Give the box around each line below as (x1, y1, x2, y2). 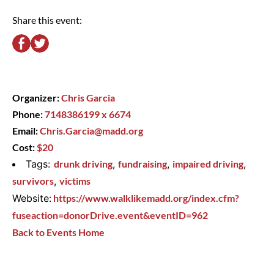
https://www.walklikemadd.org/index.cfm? (53, 192, 239, 204)
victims (59, 175, 91, 187)
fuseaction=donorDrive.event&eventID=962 (12, 209, 208, 221)
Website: (12, 192, 51, 205)
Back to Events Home (12, 226, 105, 239)
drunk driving (54, 158, 113, 170)
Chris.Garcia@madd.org (40, 125, 143, 137)
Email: (12, 125, 40, 137)
